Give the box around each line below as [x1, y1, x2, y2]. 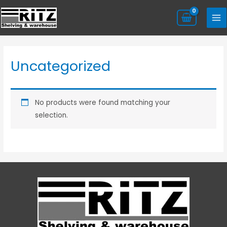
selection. [34, 110, 68, 121]
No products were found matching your [34, 98, 170, 108]
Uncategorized [11, 56, 111, 77]
